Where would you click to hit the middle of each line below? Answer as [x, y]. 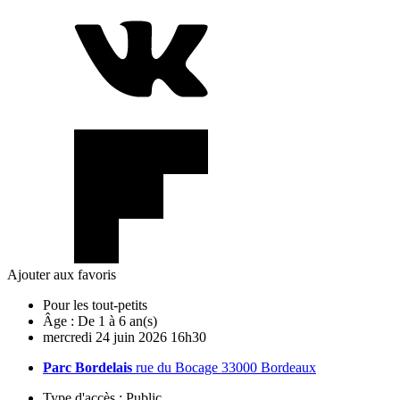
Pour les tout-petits [95, 304]
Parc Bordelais [87, 367]
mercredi [67, 337]
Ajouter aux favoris [62, 274]
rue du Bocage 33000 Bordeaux [224, 367]
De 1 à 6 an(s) [117, 321]
